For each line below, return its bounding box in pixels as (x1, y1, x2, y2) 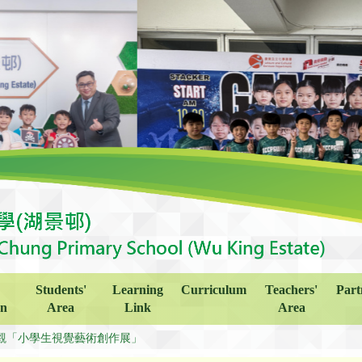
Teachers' (265, 282, 318, 297)
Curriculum (181, 282, 247, 297)
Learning (112, 282, 163, 297)
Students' (35, 282, 86, 297)
